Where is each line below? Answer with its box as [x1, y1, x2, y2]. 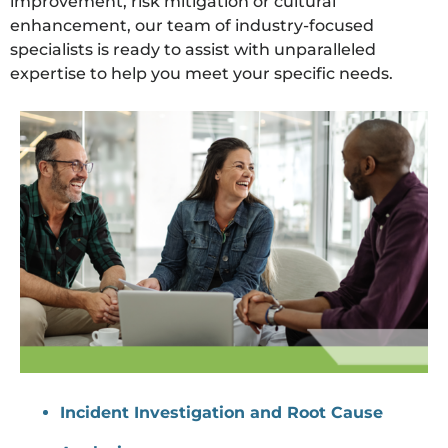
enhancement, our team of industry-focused [10, 16, 374, 36]
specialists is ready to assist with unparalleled [10, 40, 376, 60]
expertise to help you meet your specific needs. [10, 64, 393, 84]
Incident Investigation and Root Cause [60, 402, 383, 422]
